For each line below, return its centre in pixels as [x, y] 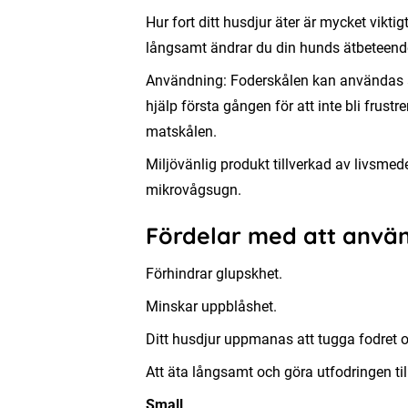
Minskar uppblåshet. [211, 306]
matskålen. [181, 132]
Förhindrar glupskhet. [214, 274]
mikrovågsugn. [194, 190]
